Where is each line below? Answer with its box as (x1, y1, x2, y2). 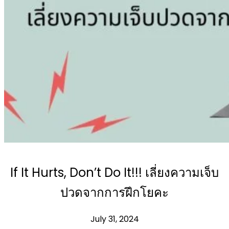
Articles (33, 9, 63, 21)
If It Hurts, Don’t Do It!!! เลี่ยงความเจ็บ (10, 164, 219, 181)
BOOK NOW (29, 30, 75, 42)
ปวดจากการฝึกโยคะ (60, 184, 169, 201)
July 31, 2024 (90, 213, 139, 225)
